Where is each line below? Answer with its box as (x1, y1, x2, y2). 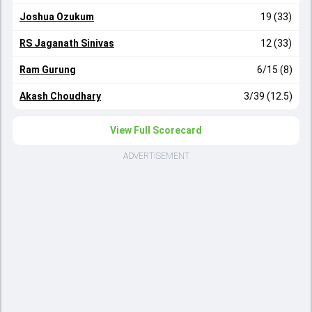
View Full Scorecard (110, 125, 202, 136)
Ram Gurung (19, 64, 76, 75)
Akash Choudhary (19, 91, 101, 102)
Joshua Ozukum (19, 11, 94, 22)
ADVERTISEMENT (123, 151, 189, 161)
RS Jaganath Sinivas (19, 38, 114, 49)
